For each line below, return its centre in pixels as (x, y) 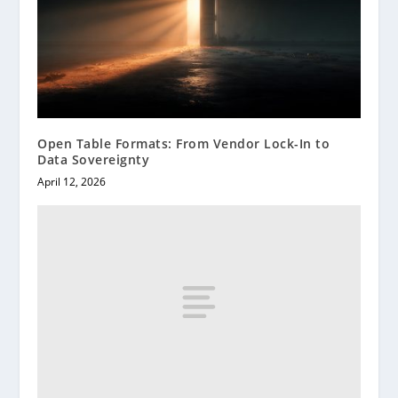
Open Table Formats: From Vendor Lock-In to (184, 144)
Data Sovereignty (94, 160)
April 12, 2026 (72, 182)
